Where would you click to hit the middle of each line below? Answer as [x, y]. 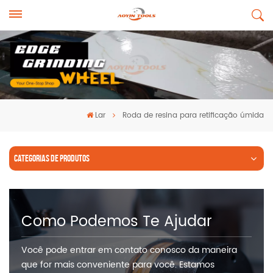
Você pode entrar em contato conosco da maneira [129, 250]
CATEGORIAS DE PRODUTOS [52, 158]
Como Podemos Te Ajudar [117, 222]
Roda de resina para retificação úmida [193, 115]
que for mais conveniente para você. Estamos [118, 265]
